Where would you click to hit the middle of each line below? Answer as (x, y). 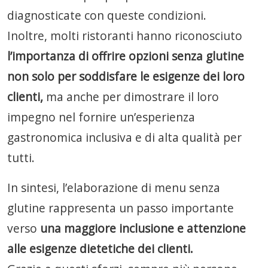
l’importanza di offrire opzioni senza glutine (126, 56)
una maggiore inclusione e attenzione (143, 228)
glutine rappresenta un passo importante (121, 208)
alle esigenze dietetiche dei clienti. (100, 249)
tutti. (21, 158)
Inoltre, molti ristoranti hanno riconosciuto (125, 36)
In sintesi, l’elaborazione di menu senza (114, 188)
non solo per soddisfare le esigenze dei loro (126, 76)
